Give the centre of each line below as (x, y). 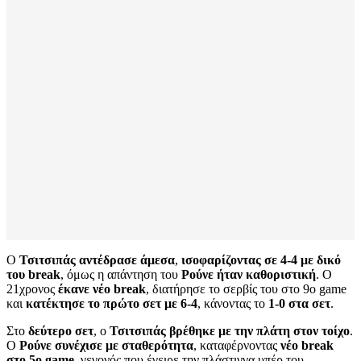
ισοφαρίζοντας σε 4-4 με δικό (261, 260)
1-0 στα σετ (299, 304)
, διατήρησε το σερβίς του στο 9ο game (246, 289)
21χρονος (32, 289)
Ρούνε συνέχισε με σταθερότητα (106, 346)
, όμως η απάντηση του (121, 275)
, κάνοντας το (233, 304)
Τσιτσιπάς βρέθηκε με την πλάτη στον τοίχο (230, 331)
